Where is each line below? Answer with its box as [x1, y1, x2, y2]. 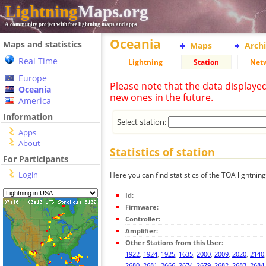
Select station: [117, 116, 169, 127]
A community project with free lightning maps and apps [5, 21, 137, 27]
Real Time [18, 55, 58, 66]
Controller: [125, 214, 160, 224]
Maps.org [78, 2, 148, 21]
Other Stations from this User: [125, 238, 223, 248]
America [18, 95, 51, 106]
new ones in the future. [110, 91, 213, 104]
